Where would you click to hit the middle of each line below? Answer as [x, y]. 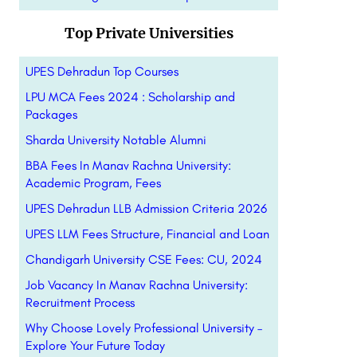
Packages [51, 114]
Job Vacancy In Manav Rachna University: [136, 285]
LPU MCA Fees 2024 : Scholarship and [130, 97]
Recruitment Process [80, 302]
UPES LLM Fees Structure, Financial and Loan [147, 234]
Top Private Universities [149, 33]
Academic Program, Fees [93, 183]
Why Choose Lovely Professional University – [143, 328]
